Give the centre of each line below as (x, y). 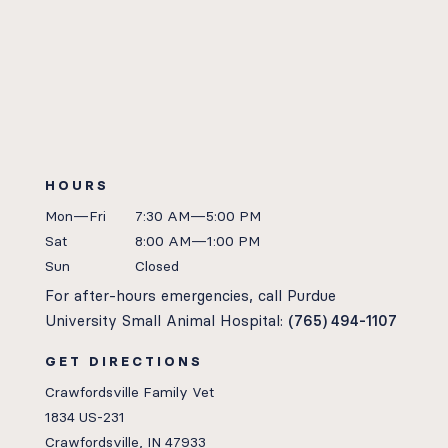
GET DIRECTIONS (123, 361)
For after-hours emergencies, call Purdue (190, 296)
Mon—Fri (75, 216)
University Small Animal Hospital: (163, 321)
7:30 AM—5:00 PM (197, 216)
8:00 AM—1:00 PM (197, 241)
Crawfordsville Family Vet (129, 392)
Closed (156, 266)
